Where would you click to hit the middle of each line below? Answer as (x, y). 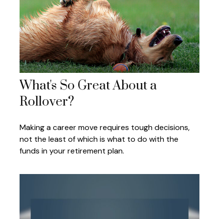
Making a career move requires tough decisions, (105, 127)
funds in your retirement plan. (72, 151)
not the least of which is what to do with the (99, 139)
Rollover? (47, 102)
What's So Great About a (88, 86)
